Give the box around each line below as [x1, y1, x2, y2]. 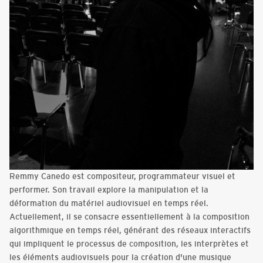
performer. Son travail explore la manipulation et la [9, 185, 208, 195]
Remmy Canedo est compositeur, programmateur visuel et [9, 171, 235, 181]
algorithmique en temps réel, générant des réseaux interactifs [9, 225, 251, 235]
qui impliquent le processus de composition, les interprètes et [9, 239, 249, 249]
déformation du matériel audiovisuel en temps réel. [9, 198, 208, 208]
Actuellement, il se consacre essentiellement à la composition [9, 212, 249, 222]
